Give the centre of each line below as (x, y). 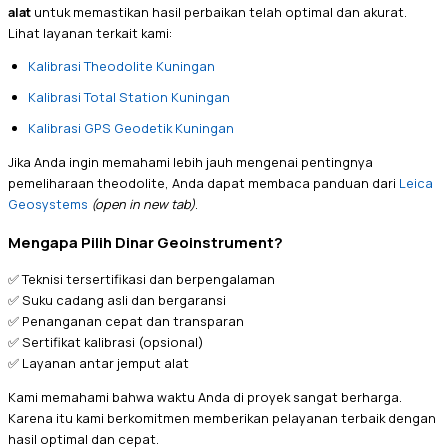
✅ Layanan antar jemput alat (98, 363)
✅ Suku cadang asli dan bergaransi (117, 300)
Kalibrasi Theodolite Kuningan (121, 66)
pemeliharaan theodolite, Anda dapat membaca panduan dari (203, 183)
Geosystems (48, 204)
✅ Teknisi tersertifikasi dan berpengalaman (141, 279)
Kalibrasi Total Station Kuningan (129, 97)
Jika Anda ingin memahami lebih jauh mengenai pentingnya (190, 162)
